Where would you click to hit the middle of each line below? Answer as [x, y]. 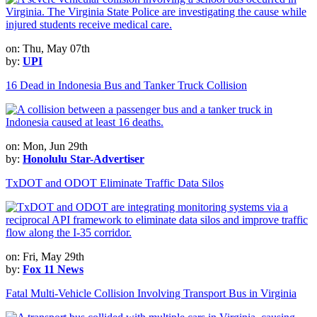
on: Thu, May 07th [48, 48]
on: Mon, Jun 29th [47, 146]
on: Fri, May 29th [45, 256]
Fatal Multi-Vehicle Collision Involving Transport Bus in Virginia [151, 293]
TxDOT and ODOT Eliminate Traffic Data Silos [115, 183]
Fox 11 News [53, 269]
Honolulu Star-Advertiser [83, 158]
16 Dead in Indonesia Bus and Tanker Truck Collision [126, 85]
